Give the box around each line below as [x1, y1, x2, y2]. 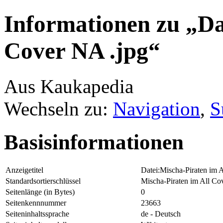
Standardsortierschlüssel [5, 176, 81, 185]
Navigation [113, 98, 200, 119]
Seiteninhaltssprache [5, 209, 69, 218]
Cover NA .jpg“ [4, 38, 160, 64]
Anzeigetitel [5, 165, 43, 174]
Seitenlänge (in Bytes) [5, 187, 75, 196]
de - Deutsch [141, 209, 181, 218]
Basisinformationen [4, 130, 184, 154]
